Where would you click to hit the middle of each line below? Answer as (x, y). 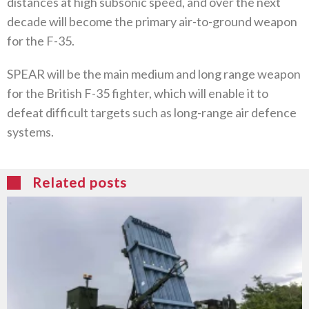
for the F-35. (41, 40)
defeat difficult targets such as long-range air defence (152, 112)
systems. (30, 131)
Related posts (80, 182)
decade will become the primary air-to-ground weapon (152, 21)
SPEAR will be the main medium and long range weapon (154, 73)
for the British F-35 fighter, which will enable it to (138, 93)
